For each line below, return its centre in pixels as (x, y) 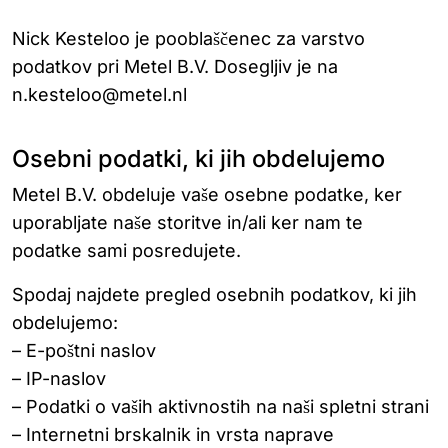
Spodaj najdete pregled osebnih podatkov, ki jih (214, 294)
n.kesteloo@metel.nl (99, 94)
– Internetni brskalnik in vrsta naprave (173, 434)
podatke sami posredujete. (126, 250)
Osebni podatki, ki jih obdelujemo (198, 158)
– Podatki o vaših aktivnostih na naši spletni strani (220, 406)
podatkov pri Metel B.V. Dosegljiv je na (175, 66)
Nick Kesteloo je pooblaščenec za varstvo (188, 38)
